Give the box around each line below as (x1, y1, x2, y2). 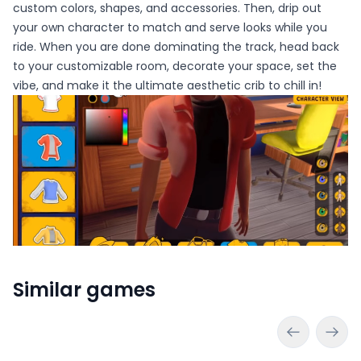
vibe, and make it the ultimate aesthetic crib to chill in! (13, 77, 322, 93)
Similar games (13, 276, 156, 304)
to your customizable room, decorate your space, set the (13, 57, 337, 74)
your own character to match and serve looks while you (13, 19, 327, 35)
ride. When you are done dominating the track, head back (13, 38, 339, 55)
